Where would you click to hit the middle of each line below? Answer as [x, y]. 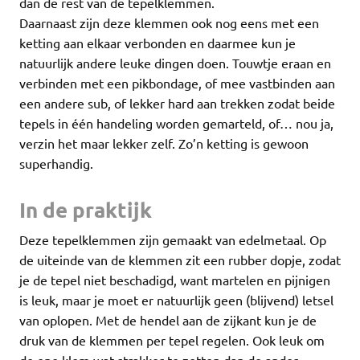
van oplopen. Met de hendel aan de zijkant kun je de [168, 319]
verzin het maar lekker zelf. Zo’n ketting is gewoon [164, 143]
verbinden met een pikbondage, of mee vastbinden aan [177, 83]
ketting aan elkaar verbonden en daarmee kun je [157, 43]
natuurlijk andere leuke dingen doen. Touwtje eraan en [175, 63]
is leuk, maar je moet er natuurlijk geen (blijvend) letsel [176, 299]
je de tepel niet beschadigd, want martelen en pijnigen [175, 279]
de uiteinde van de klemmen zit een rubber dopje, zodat [180, 259]
